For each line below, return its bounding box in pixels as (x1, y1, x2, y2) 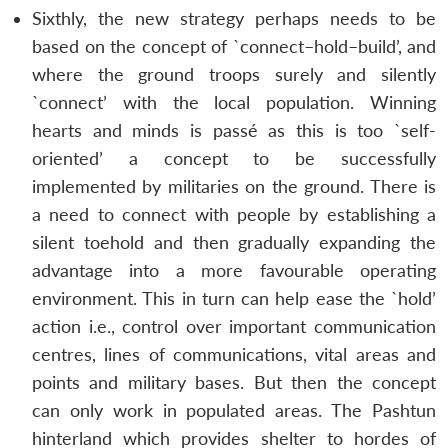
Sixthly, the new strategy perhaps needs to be (32, 7, 436, 29)
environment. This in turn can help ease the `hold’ (32, 287, 436, 309)
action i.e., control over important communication (32, 315, 436, 337)
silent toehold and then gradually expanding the (32, 231, 436, 253)
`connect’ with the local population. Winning (32, 91, 436, 113)
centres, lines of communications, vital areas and (32, 343, 436, 365)
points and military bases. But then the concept (32, 371, 436, 393)
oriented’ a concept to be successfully (32, 147, 436, 169)
